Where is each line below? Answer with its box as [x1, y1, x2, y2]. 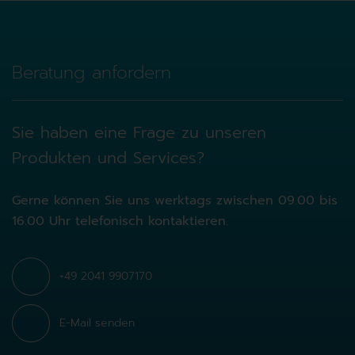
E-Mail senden [59, 315, 135, 331]
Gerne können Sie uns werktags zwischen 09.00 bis [12, 191, 338, 210]
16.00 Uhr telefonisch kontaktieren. [12, 212, 228, 231]
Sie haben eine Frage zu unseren [12, 120, 266, 144]
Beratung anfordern [12, 59, 171, 86]
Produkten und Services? [12, 146, 204, 170]
